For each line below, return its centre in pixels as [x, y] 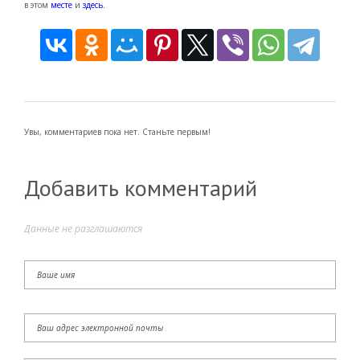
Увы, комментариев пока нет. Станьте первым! [117, 132]
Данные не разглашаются [83, 229]
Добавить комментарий [141, 188]
